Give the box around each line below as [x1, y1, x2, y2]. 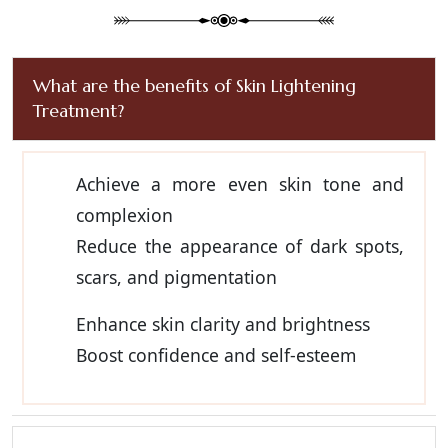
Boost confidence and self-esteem [76, 342, 356, 367]
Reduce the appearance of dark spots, [76, 233, 404, 258]
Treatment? [33, 99, 124, 122]
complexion [76, 202, 173, 227]
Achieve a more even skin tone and [76, 171, 404, 196]
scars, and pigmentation [76, 264, 277, 289]
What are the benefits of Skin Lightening [33, 74, 356, 97]
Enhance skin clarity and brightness [76, 311, 370, 336]
